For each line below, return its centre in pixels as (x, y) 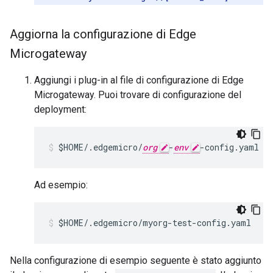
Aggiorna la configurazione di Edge (103, 34)
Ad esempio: (61, 185)
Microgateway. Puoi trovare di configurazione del (138, 95)
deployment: (60, 109)
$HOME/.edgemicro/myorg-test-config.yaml (155, 223)
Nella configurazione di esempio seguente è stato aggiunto (136, 261)
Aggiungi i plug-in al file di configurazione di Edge (139, 80)
